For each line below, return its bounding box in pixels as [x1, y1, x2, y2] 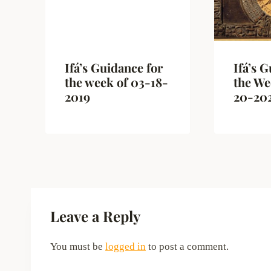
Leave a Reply [50, 206, 140, 226]
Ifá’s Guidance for [65, 59, 163, 76]
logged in [105, 240, 146, 252]
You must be [50, 240, 105, 252]
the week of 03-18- [65, 74, 168, 91]
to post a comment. [146, 240, 229, 252]
